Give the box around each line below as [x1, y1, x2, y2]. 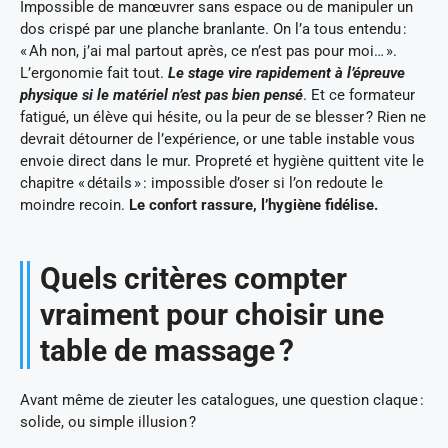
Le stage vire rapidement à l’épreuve [168, 64, 405, 83]
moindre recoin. [20, 196, 129, 215]
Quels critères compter [40, 261, 347, 297]
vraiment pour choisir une [40, 297, 384, 333]
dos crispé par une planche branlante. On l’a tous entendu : [20, 20, 407, 39]
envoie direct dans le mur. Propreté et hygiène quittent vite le [20, 152, 424, 171]
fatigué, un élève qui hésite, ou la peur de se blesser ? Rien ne [20, 108, 426, 127]
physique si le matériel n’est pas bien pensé [20, 86, 303, 105]
